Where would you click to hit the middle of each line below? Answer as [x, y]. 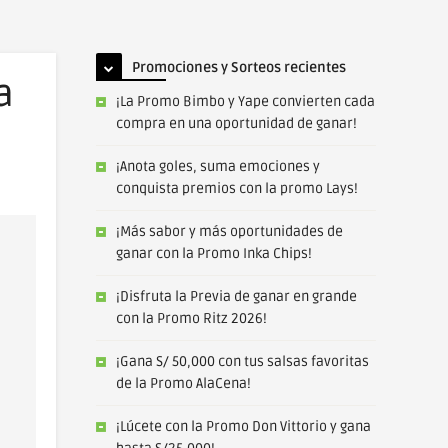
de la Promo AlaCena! [183, 383]
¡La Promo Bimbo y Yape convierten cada [245, 101]
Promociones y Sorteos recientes [239, 67]
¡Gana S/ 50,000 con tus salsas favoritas [242, 361]
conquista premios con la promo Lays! [237, 188]
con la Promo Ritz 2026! [191, 318]
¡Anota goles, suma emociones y [218, 166]
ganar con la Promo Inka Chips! [214, 253]
